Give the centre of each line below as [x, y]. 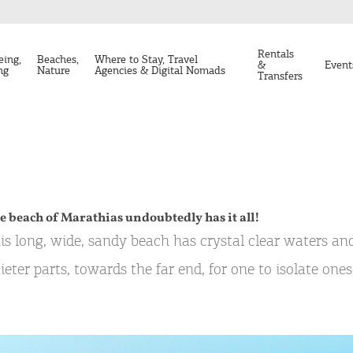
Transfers [280, 76]
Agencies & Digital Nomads [160, 70]
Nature [54, 70]
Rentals [275, 54]
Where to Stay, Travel [147, 59]
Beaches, [58, 59]
